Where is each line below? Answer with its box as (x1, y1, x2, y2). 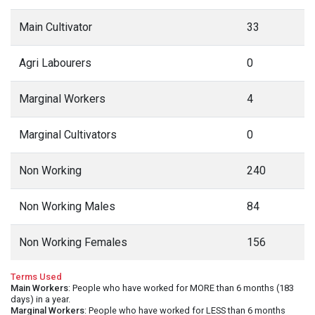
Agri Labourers (19, 56, 91, 70)
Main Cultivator (19, 20, 92, 34)
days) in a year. (11, 294, 70, 304)
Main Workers (11, 283, 68, 293)
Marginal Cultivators (19, 128, 117, 141)
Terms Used (11, 271, 62, 282)
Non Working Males (19, 200, 115, 213)
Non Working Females (19, 236, 127, 249)
